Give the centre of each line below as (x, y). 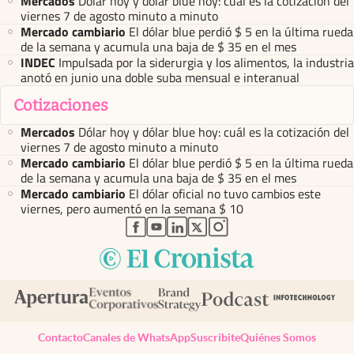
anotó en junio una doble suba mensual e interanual (160, 77)
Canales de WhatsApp (137, 337)
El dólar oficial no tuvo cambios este (225, 194)
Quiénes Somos (278, 337)
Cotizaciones (61, 105)
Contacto (60, 337)
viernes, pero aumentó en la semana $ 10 (132, 209)
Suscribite (215, 337)
